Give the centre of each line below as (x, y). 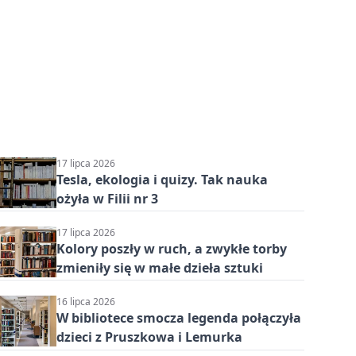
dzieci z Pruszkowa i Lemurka (149, 337)
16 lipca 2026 (85, 302)
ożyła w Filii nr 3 (107, 198)
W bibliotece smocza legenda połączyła (178, 318)
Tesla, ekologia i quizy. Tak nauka (162, 179)
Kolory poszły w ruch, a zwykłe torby (171, 249)
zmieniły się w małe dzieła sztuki (159, 268)
